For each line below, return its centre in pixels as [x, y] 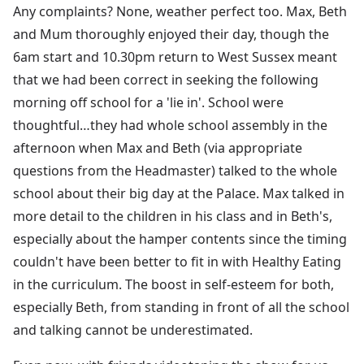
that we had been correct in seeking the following [166, 79]
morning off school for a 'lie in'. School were [148, 102]
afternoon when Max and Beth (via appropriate [158, 147]
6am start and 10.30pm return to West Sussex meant [175, 56]
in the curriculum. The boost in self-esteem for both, [173, 284]
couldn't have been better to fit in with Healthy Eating [177, 261]
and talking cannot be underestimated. [133, 329]
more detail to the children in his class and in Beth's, [173, 216]
